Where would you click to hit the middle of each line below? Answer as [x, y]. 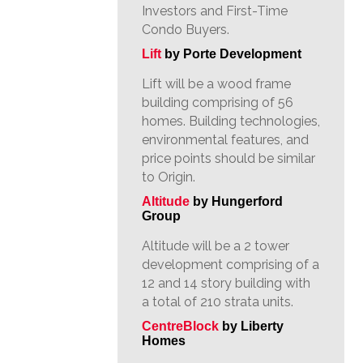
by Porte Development [231, 54]
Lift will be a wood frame [216, 84]
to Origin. [169, 177]
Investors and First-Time [215, 11]
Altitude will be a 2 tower [216, 246]
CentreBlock [180, 326]
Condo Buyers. [186, 30]
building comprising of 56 [218, 102]
